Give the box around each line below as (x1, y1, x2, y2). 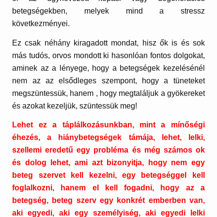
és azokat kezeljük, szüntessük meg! (12, 101, 138, 110)
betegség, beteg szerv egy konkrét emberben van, (12, 196, 205, 205)
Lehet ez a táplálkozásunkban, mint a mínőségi (12, 121, 205, 129)
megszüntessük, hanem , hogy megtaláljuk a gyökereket (12, 89, 205, 97)
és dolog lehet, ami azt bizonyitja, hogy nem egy (12, 158, 205, 167)
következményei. (12, 19, 70, 28)
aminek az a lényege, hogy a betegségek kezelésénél (12, 63, 205, 72)
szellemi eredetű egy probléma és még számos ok (12, 146, 205, 155)
